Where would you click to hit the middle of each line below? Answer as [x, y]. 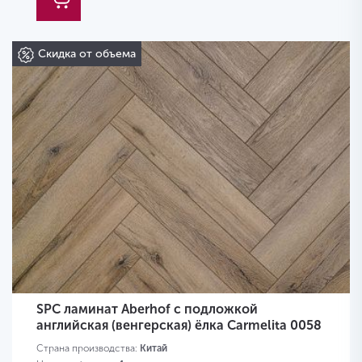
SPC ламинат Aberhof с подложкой [147, 309]
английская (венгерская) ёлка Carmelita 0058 [179, 326]
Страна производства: [88, 349]
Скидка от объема [87, 54]
